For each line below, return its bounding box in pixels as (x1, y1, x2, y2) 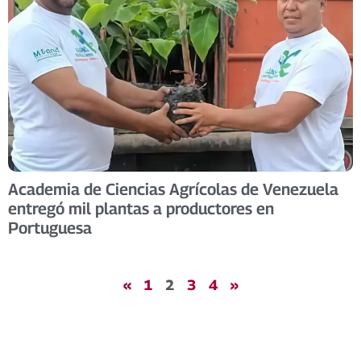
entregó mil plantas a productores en (8, 199, 274, 219)
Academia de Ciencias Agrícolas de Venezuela (8, 180, 338, 200)
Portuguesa (8, 218, 92, 239)
